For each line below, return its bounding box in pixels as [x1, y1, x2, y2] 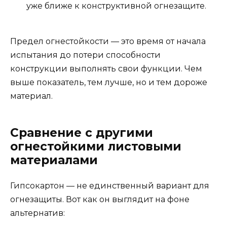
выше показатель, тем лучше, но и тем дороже [10, 78, 207, 88]
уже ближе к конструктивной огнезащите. [26, 1, 206, 11]
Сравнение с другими [10, 126, 153, 140]
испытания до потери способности [10, 50, 161, 60]
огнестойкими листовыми [10, 139, 181, 154]
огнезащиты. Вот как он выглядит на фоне [10, 195, 190, 205]
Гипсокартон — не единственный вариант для [10, 181, 209, 191]
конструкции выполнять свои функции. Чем [10, 64, 202, 74]
